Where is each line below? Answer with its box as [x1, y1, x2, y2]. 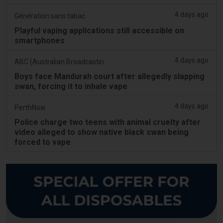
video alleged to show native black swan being [14, 127, 189, 137]
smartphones [14, 35, 65, 45]
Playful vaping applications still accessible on [14, 25, 184, 35]
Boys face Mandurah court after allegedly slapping [14, 71, 205, 81]
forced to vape [14, 137, 71, 147]
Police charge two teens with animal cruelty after [14, 117, 201, 127]
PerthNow [14, 103, 46, 111]
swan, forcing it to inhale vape [14, 81, 127, 91]
